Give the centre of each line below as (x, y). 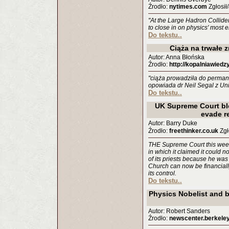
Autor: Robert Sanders (179, 211)
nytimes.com (188, 7)
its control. (162, 173)
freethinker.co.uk (194, 131)
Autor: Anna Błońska (176, 57)
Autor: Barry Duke (173, 123)
